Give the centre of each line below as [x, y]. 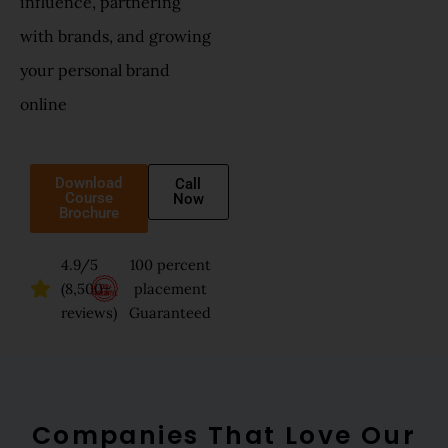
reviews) [89, 312]
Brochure [88, 212]
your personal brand [95, 70]
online [43, 104]
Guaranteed [170, 312]
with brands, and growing [115, 36]
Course [88, 197]
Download [89, 182]
